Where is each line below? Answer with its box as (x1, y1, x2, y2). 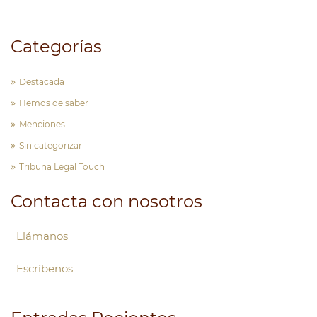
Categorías (11, 36, 102, 57)
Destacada (19, 76, 64, 88)
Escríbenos (16, 262, 73, 276)
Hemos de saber (19, 98, 88, 109)
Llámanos (16, 229, 68, 243)
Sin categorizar (19, 140, 82, 151)
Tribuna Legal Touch (19, 161, 105, 173)
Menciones (19, 119, 65, 130)
